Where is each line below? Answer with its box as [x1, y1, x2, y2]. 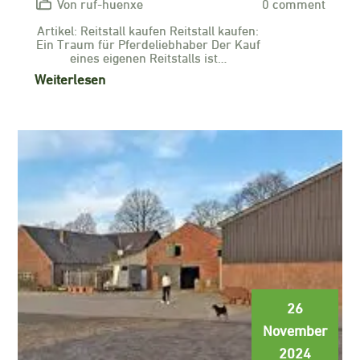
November [262, 318, 327, 340]
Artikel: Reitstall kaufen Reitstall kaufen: [37, 20, 259, 39]
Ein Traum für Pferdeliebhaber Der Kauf [35, 34, 260, 52]
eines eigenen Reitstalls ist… [69, 47, 227, 66]
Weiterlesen [35, 68, 106, 88]
